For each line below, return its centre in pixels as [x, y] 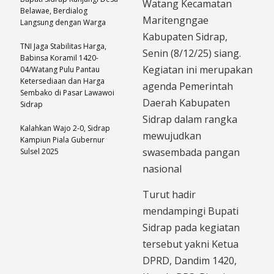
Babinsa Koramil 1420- [59, 58]
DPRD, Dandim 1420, [190, 261]
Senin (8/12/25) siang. [192, 54]
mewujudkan [172, 136]
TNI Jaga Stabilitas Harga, [63, 46]
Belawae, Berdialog [54, 11]
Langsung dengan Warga [63, 23]
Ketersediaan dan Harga [62, 81]
